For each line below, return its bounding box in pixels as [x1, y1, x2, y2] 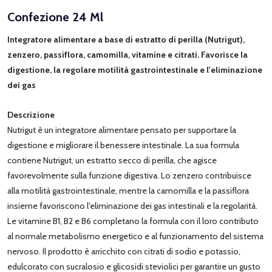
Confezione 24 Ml [7, 9, 103, 24]
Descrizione [7, 109, 55, 120]
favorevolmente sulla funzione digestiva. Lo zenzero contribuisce [7, 169, 251, 181]
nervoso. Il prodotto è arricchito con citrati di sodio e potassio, [7, 245, 240, 257]
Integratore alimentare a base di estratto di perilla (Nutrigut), [7, 33, 245, 45]
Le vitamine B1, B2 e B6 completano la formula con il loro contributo [7, 215, 259, 226]
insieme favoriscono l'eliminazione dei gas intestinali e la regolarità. [7, 200, 257, 211]
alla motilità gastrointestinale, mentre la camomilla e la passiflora [7, 185, 249, 196]
